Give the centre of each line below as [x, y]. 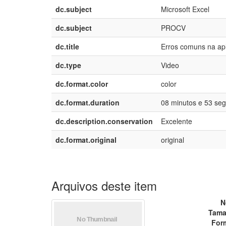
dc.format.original [86, 140]
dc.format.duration [88, 102]
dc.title [67, 46]
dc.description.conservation [104, 121]
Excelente [177, 121]
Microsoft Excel [185, 9]
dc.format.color [82, 84]
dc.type [68, 65]
